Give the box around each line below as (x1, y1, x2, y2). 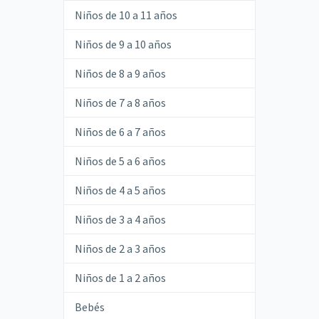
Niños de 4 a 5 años (74, 183, 166, 198)
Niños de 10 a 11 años (74, 8, 177, 23)
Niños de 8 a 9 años (74, 66, 166, 81)
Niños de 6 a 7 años (74, 125, 166, 140)
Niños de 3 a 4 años (74, 212, 166, 227)
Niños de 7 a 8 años (74, 95, 166, 110)
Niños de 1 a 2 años (74, 271, 166, 286)
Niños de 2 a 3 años (74, 241, 166, 256)
